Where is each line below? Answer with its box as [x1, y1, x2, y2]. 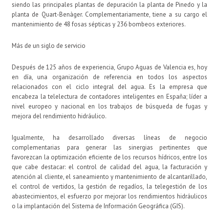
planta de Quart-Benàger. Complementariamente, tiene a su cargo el [12, 10, 207, 19]
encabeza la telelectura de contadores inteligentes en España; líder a [12, 92, 207, 101]
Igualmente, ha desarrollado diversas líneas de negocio [12, 133, 207, 142]
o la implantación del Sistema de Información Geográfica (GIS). [12, 201, 185, 210]
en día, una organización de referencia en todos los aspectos [12, 72, 207, 81]
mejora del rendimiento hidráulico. [12, 111, 107, 120]
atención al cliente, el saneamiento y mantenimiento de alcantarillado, [12, 172, 207, 181]
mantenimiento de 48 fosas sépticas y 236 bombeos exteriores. [12, 20, 186, 28]
